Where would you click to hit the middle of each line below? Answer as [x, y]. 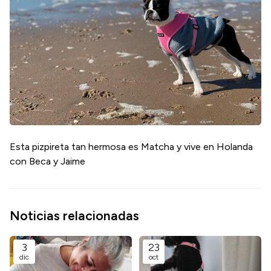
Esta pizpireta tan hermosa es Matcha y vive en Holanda [131, 147]
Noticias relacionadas [74, 216]
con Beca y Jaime [49, 162]
